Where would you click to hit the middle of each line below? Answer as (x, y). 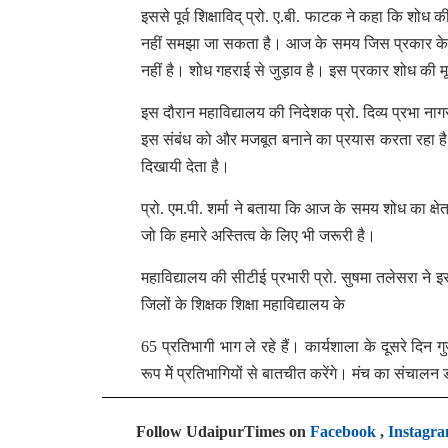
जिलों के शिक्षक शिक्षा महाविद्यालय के (243, 304)
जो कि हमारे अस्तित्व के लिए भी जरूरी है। (258, 235)
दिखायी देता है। (185, 166)
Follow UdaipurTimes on (223, 431)
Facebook (343, 431)
